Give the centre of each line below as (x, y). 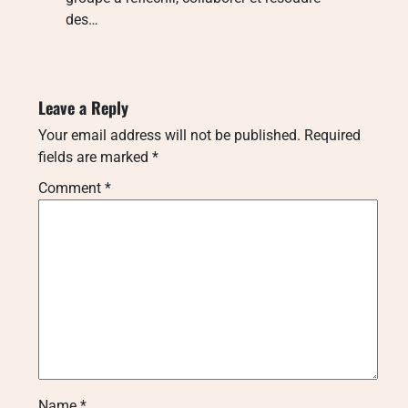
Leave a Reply (83, 107)
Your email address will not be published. (169, 135)
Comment (71, 188)
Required (332, 135)
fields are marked (95, 157)
